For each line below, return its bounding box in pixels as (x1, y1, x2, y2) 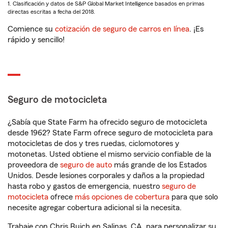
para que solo (169, 193, 218, 202)
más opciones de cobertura (75, 193, 169, 202)
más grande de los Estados (112, 161, 207, 169)
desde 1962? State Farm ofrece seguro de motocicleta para (8, 129, 213, 137)
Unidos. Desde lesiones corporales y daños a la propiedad (8, 172, 205, 180)
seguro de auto (60, 161, 112, 169)
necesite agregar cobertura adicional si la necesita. (8, 204, 182, 212)
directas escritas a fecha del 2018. (8, 9, 95, 15)
